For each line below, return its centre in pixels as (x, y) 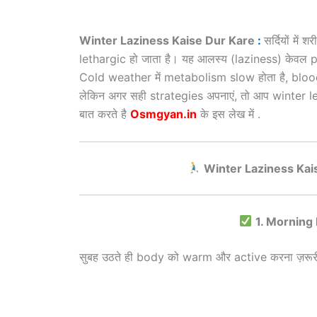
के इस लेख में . (229, 114)
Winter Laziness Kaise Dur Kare (168, 40)
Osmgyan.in (163, 114)
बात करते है (105, 114)
